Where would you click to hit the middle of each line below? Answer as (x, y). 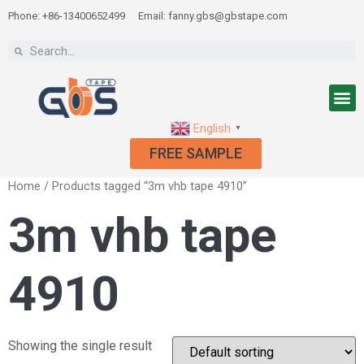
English (212, 128)
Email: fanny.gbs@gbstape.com (213, 16)
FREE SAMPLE (196, 153)
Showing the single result (80, 346)
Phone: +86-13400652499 (67, 16)
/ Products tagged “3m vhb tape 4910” (144, 186)
